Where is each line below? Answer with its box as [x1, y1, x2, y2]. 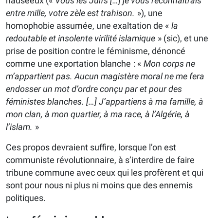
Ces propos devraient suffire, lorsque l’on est [6, 142, 176, 153]
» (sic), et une [155, 33, 208, 44]
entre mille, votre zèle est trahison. [6, 8, 135, 18]
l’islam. [6, 122, 33, 132]
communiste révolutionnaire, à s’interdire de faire [6, 155, 195, 165]
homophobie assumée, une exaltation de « [6, 20, 171, 31]
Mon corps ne [144, 58, 195, 69]
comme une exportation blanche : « [6, 58, 144, 69]
